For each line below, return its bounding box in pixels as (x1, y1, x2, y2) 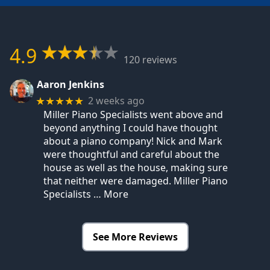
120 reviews (123, 53, 177, 67)
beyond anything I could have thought (43, 121, 218, 134)
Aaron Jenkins (36, 78, 104, 92)
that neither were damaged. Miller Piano (43, 174, 228, 187)
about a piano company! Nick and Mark (43, 134, 222, 148)
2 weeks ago (88, 94, 145, 108)
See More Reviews (92, 230, 178, 243)
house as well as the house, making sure (43, 160, 228, 174)
